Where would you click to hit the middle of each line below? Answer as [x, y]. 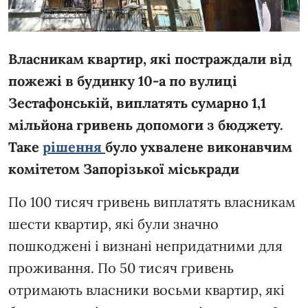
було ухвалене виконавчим [199, 147]
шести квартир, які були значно [113, 224]
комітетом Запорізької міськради [124, 169]
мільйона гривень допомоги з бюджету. [146, 125]
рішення [74, 147]
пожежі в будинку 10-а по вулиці [123, 81]
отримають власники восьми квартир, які [146, 290]
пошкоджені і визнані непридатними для [145, 246]
